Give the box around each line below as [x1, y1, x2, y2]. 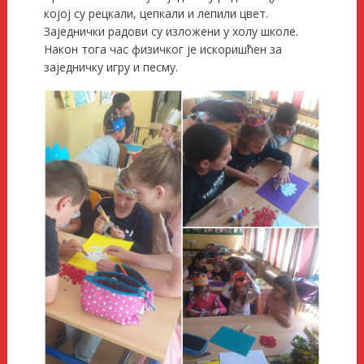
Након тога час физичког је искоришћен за [43, 41, 282, 57]
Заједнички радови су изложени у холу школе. [43, 23, 298, 39]
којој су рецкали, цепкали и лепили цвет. [43, 5, 268, 21]
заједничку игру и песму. [43, 58, 178, 75]
